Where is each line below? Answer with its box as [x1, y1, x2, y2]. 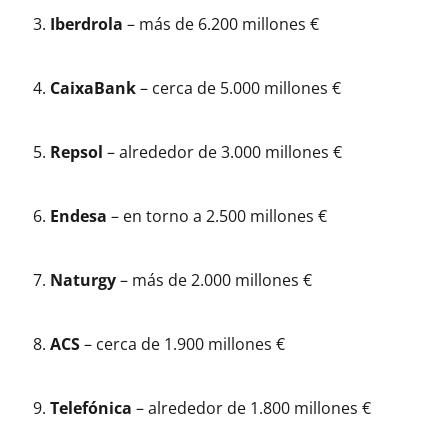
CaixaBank [50, 77, 136, 100]
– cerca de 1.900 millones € [80, 333, 285, 356]
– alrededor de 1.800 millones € [132, 397, 371, 420]
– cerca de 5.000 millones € [136, 77, 341, 100]
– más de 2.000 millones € [116, 269, 312, 292]
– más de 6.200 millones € [123, 13, 319, 36]
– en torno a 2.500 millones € [107, 205, 327, 228]
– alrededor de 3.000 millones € [103, 141, 342, 164]
